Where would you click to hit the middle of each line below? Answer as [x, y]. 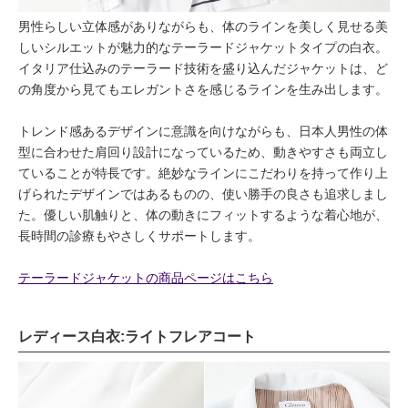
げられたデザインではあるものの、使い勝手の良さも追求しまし [203, 194]
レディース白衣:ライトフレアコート [137, 336]
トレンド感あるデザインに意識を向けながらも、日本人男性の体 [203, 131]
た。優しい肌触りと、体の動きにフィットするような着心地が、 [203, 214]
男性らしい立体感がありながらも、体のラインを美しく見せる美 [203, 26]
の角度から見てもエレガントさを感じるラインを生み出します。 [203, 89]
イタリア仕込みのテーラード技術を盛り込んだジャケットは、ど [203, 68]
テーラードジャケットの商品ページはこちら [146, 277]
